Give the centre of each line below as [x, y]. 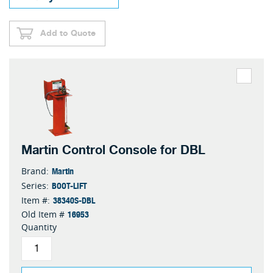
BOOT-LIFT [69, 185]
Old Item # [43, 214]
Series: [35, 186]
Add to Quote [68, 33]
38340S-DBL [74, 200]
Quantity [39, 227]
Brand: [35, 171]
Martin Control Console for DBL [113, 150]
